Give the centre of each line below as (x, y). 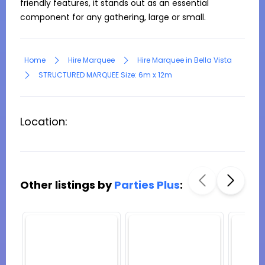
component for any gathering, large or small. (113, 17)
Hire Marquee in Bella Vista (185, 60)
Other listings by (67, 185)
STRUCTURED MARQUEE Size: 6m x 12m (105, 75)
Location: (44, 122)
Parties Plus (147, 185)
